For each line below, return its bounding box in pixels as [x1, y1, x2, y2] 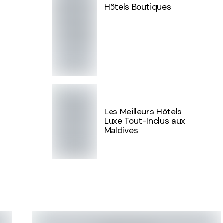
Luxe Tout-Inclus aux [104, 115, 185, 126]
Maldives [104, 125, 138, 136]
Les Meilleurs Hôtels [104, 106, 182, 117]
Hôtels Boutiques [104, 1, 171, 12]
